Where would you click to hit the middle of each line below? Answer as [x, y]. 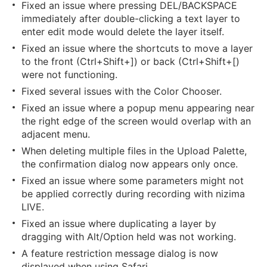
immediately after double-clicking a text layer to [131, 18]
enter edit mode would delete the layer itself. [123, 32]
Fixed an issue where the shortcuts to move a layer [137, 48]
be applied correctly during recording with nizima [133, 194]
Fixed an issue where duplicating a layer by [119, 223]
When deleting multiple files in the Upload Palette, [134, 151]
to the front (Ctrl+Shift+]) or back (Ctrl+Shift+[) [131, 61]
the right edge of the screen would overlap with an [136, 121]
